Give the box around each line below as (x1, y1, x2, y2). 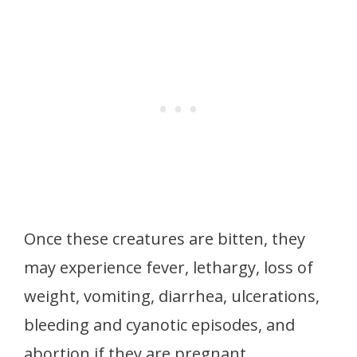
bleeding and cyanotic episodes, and (24, 314, 295, 336)
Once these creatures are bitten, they (24, 228, 305, 250)
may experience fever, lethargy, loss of (24, 257, 313, 279)
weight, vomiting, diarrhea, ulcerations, (24, 285, 320, 308)
